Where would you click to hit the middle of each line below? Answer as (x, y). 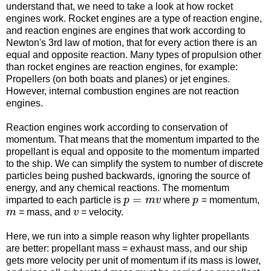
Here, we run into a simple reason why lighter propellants (128, 236)
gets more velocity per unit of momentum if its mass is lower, (133, 260)
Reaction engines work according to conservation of (117, 127)
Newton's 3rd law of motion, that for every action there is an (132, 42)
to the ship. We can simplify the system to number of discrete (135, 163)
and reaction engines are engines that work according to (126, 30)
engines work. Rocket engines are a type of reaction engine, (134, 18)
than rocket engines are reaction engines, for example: (122, 67)
